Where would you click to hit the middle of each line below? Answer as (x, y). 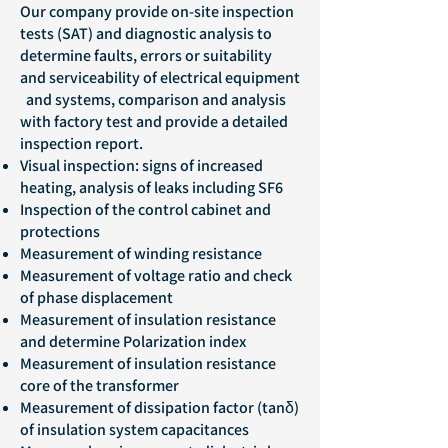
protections (60, 231)
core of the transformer (99, 385)
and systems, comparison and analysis (153, 99)
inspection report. (81, 143)
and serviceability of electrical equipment (160, 77)
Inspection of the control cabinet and (145, 209)
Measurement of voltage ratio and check (156, 275)
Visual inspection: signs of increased (141, 165)
